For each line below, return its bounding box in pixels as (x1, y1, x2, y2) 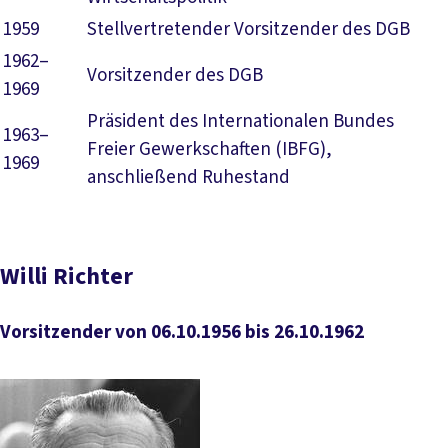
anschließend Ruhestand (87, 164, 290, 191)
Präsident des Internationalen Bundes (87, 108, 394, 135)
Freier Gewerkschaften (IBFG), (87, 136, 332, 163)
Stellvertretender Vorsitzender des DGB (87, 16, 410, 43)
